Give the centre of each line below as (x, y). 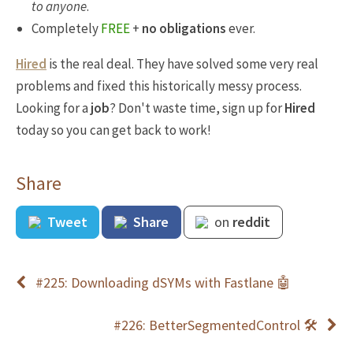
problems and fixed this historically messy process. (159, 86)
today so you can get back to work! (113, 130)
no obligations (184, 28)
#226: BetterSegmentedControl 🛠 (216, 325)
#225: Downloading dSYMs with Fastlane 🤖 (163, 283)
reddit (252, 222)
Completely (66, 28)
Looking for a (53, 108)
